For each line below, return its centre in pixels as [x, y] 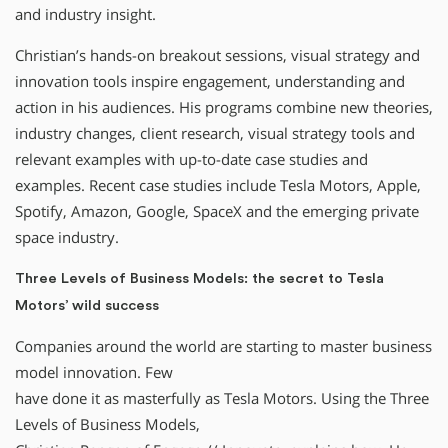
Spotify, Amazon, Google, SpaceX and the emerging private [217, 211]
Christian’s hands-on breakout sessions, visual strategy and [217, 55]
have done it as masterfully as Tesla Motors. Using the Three [222, 398]
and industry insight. [85, 15]
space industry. [67, 237]
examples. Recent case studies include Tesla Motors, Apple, [218, 185]
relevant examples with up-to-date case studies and [191, 159]
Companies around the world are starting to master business [223, 346]
